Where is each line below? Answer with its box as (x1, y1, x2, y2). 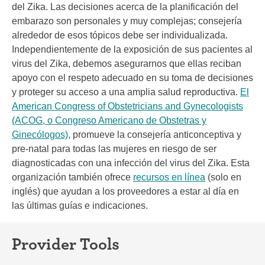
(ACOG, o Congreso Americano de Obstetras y (12, 115, 206, 125)
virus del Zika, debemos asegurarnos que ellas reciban (12, 59, 241, 69)
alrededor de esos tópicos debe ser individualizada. (12, 30, 228, 40)
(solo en (205, 172, 241, 182)
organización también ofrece (12, 172, 133, 182)
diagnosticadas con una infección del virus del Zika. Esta (12, 158, 250, 168)
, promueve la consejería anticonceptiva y (68, 130, 241, 140)
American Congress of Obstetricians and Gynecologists (12, 101, 243, 111)
